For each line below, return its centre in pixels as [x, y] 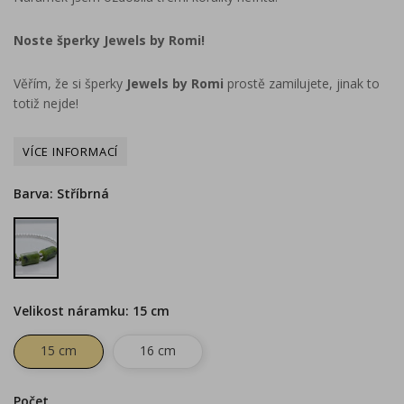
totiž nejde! [46, 103]
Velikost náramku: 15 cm [92, 310]
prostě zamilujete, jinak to [302, 83]
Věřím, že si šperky [70, 83]
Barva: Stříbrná [61, 193]
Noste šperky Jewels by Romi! [109, 40]
